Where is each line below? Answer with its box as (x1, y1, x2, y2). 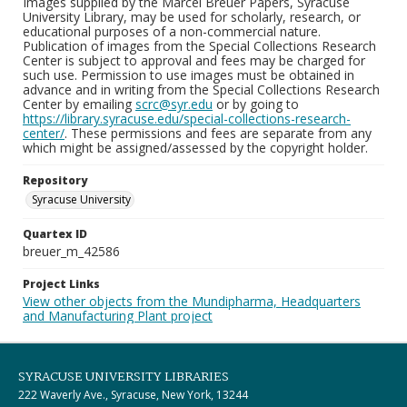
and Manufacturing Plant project (23, 307, 213, 324)
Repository (23, 173, 87, 188)
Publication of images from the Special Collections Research (23, 37, 376, 55)
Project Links (23, 276, 100, 292)
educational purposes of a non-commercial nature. (23, 23, 321, 40)
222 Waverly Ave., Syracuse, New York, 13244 (18, 387, 248, 402)
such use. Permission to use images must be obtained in (23, 66, 354, 84)
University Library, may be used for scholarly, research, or (23, 8, 361, 25)
